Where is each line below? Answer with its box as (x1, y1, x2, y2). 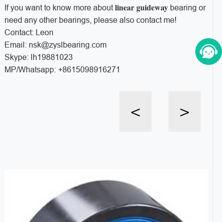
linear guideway (114, 1, 168, 13)
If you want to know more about (4, 3, 115, 12)
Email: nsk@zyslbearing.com (4, 40, 107, 49)
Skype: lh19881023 (4, 53, 73, 61)
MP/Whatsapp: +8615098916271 (4, 65, 120, 74)
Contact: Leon (4, 28, 54, 37)
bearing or (167, 3, 206, 12)
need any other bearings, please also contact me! (4, 15, 176, 24)
